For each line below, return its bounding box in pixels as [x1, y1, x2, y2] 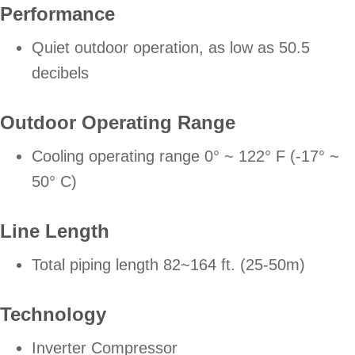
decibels [32, 64, 89, 82]
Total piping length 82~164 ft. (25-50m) [32, 256, 305, 274]
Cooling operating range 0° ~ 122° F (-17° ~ [32, 147, 339, 166]
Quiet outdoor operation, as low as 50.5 [32, 39, 310, 57]
